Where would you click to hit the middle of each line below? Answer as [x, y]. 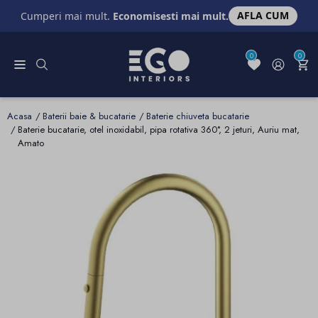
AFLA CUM [263, 16]
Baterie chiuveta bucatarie [198, 116]
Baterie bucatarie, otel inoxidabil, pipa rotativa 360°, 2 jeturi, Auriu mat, [159, 130]
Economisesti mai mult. [170, 16]
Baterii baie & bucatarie [89, 116]
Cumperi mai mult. [66, 16]
